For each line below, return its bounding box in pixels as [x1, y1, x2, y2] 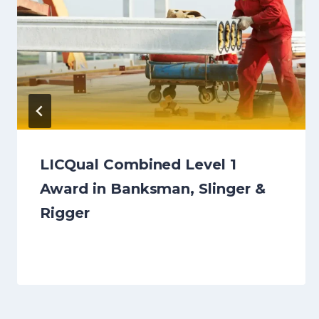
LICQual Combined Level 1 [40, 156, 237, 174]
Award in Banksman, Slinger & [40, 180, 266, 198]
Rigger [40, 204, 90, 222]
